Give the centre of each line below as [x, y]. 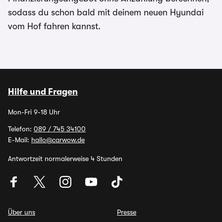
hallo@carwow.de [58, 140]
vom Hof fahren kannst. [54, 26]
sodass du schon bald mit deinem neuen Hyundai [106, 12]
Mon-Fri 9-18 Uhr [34, 112]
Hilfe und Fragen [43, 92]
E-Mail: [20, 140]
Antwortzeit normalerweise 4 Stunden [65, 159]
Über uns [22, 212]
